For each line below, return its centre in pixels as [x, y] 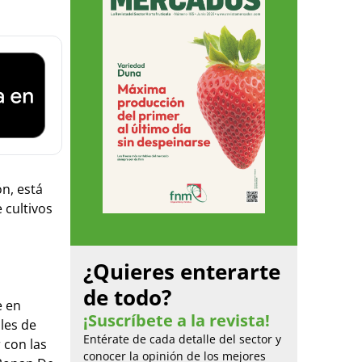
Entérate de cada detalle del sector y [182, 339]
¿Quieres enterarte [182, 271]
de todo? [127, 297]
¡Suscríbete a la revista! [177, 320]
